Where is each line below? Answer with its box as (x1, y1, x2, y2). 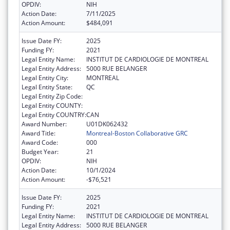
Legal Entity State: (22, 82, 72, 91)
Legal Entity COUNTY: (22, 101, 83, 110)
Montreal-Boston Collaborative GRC (86, 128, 188, 138)
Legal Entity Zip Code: (22, 91, 83, 101)
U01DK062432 (86, 119, 128, 128)
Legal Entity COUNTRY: (22, 110, 86, 119)
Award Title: (22, 128, 55, 138)
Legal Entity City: (22, 73, 68, 82)
